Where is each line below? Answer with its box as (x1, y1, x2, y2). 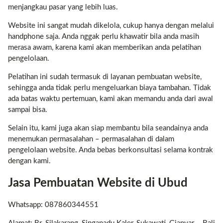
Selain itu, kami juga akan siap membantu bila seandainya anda (8, 124, 208, 132)
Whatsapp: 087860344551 (8, 201, 99, 209)
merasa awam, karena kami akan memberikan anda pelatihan (8, 43, 201, 51)
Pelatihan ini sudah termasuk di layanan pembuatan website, (8, 73, 202, 81)
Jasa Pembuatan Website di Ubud (8, 177, 188, 189)
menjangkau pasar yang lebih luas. (8, 3, 118, 11)
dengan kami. (8, 157, 51, 165)
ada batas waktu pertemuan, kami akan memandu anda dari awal (8, 95, 213, 103)
